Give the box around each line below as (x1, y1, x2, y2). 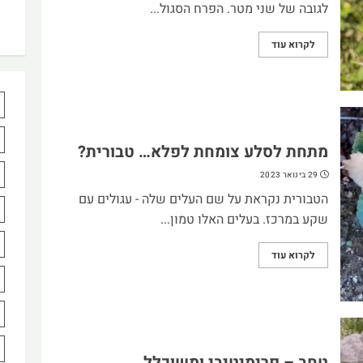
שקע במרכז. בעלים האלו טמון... (160, 209, 328, 229)
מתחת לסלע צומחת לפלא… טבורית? (77, 139, 328, 164)
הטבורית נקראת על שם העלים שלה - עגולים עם (78, 189, 328, 209)
